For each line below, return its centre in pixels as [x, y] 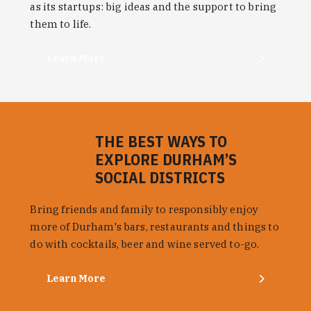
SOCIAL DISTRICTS [160, 177]
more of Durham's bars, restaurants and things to [154, 226]
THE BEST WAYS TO [161, 141]
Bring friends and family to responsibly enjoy [144, 209]
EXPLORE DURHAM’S [166, 159]
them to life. [61, 24]
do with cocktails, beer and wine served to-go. [145, 244]
